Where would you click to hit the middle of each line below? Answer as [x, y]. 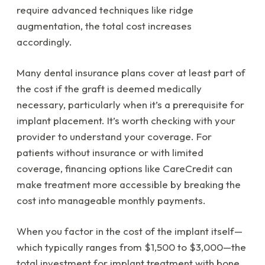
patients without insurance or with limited [110, 153]
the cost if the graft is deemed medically [109, 89]
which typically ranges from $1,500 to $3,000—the [131, 247]
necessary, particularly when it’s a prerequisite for [130, 105]
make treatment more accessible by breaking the [129, 185]
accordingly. [44, 42]
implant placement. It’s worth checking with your [126, 121]
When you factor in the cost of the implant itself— [130, 231]
